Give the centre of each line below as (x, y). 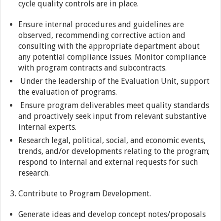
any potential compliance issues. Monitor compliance (112, 57)
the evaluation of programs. (68, 92)
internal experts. (48, 127)
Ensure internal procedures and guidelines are (101, 25)
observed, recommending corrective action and (102, 36)
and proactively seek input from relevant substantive (113, 116)
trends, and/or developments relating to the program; (114, 151)
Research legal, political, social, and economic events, (112, 141)
